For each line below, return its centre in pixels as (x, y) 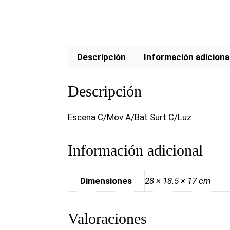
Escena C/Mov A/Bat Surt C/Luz (130, 117)
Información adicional (135, 150)
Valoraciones (107, 218)
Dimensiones (106, 180)
